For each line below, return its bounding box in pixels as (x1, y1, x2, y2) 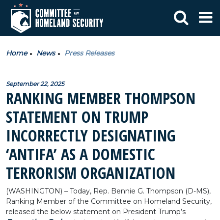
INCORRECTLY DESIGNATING (6, 125, 175, 146)
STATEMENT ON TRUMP (6, 106, 148, 127)
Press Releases (64, 49, 114, 57)
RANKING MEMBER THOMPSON (6, 87, 195, 109)
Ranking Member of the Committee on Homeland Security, (6, 197, 212, 206)
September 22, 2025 (6, 80, 64, 87)
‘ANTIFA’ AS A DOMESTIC (6, 143, 155, 165)
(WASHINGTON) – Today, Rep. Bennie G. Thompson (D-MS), (6, 187, 211, 195)
